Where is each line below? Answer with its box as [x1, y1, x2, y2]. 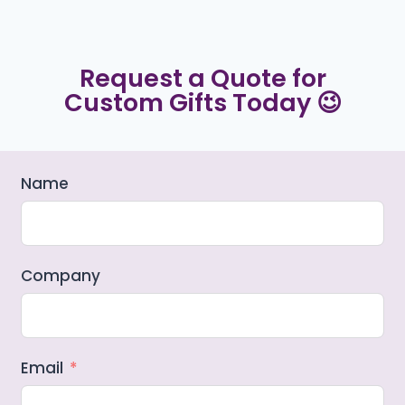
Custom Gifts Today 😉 [63, 85, 342, 119]
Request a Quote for [79, 61, 326, 95]
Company [21, 264, 100, 287]
